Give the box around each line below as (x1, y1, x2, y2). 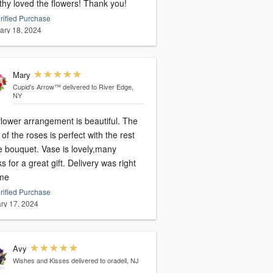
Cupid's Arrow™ (12, 82, 61, 91)
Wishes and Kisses (12, 255, 69, 265)
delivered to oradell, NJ (71, 255, 139, 265)
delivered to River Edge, (62, 82, 133, 91)
